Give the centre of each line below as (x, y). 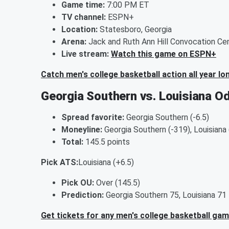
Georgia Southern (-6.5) (167, 117)
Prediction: (83, 195)
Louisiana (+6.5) (106, 162)
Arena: (74, 41)
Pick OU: (78, 182)
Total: (72, 142)
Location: (79, 29)
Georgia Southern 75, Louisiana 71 (165, 195)
